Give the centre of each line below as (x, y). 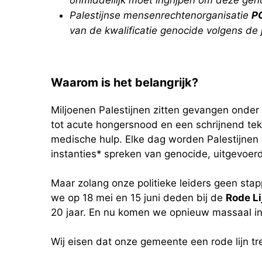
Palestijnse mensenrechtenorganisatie (161, 15)
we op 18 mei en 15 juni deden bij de (138, 197)
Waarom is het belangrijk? (125, 82)
